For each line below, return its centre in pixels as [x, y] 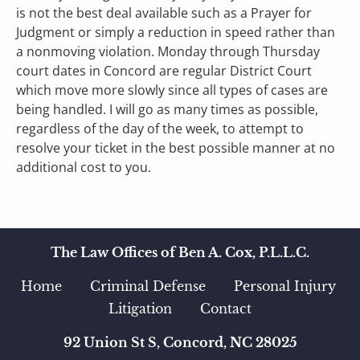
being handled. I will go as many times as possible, [169, 109]
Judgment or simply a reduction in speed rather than [177, 32]
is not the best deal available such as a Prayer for [166, 13]
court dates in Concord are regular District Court [166, 71]
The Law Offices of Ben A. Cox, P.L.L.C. [180, 252]
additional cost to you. [90, 167]
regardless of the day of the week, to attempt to [162, 129]
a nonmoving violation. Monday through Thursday [170, 51]
